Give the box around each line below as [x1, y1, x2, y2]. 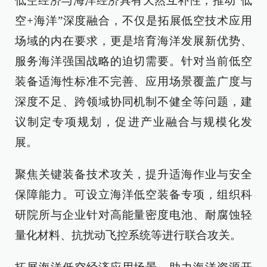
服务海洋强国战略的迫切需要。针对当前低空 [15, 55, 252, 67]
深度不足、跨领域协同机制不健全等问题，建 [15, 95, 252, 108]
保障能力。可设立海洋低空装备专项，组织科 [15, 188, 252, 201]
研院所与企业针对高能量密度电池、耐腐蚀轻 [15, 209, 252, 221]
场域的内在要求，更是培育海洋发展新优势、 [15, 35, 252, 47]
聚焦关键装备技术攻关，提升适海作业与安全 [15, 168, 252, 181]
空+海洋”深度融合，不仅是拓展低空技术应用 [15, 14, 252, 27]
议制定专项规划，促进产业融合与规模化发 [15, 116, 252, 128]
